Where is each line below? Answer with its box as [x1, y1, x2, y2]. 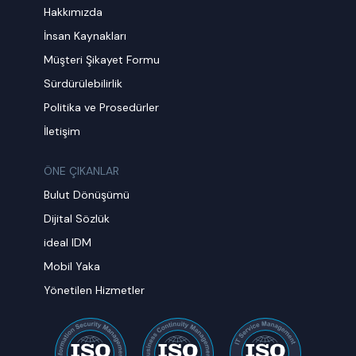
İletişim [44, 124, 81, 138]
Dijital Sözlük [44, 211, 110, 226]
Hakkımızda [44, 5, 103, 19]
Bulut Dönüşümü [44, 188, 130, 202]
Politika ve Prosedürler [44, 100, 160, 114]
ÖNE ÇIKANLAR [44, 164, 120, 178]
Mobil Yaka [44, 259, 101, 273]
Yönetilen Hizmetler [44, 283, 145, 297]
